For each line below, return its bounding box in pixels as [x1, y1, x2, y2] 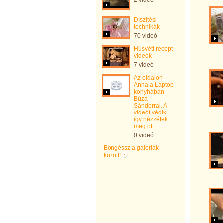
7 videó [134, 61, 154, 68]
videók [134, 52, 152, 59]
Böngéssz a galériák [104, 144, 159, 151]
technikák [134, 23, 160, 30]
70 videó [134, 32, 157, 39]
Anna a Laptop [134, 81, 174, 88]
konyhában [134, 88, 164, 95]
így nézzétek [134, 116, 168, 123]
